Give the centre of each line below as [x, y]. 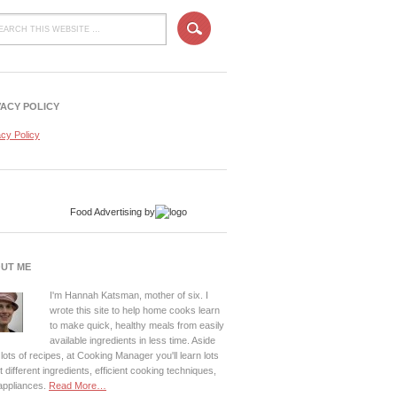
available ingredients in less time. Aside [132, 340]
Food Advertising [106, 212]
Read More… [78, 385]
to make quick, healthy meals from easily [137, 325]
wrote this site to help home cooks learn [135, 310]
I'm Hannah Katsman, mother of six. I [129, 295]
